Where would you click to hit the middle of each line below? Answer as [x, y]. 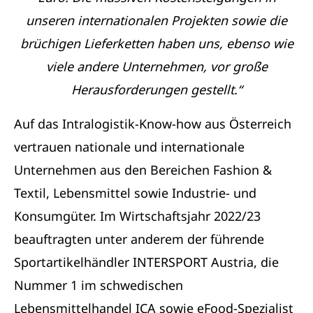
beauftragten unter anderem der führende [139, 239]
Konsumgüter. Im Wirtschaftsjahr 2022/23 [137, 216]
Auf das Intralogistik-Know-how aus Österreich [153, 123]
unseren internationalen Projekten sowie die [156, 20]
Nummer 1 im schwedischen [99, 285]
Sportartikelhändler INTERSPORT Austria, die [146, 262]
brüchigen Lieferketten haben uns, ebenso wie [156, 43]
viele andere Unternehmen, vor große [156, 66]
